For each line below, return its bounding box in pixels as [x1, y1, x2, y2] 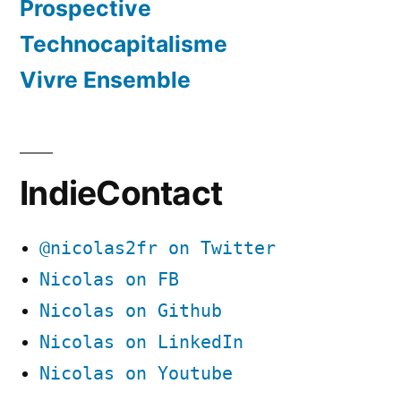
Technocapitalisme [20, 30, 227, 58]
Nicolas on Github [39, 301, 222, 322]
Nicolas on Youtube [39, 363, 233, 385]
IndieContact [20, 173, 223, 214]
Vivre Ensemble [20, 66, 191, 94]
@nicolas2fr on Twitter [39, 238, 276, 260]
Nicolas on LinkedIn [39, 332, 243, 354]
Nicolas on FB [39, 269, 179, 291]
